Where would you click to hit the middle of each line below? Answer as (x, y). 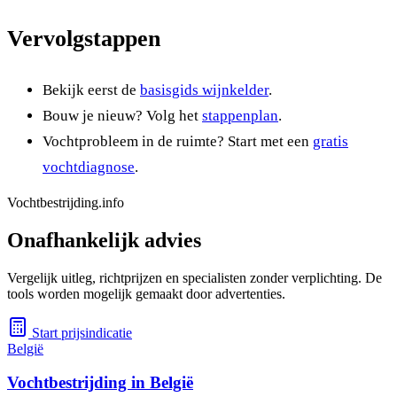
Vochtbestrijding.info (66, 202)
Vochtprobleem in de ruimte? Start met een (178, 141)
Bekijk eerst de (91, 90)
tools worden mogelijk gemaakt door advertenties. (146, 293)
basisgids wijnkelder (204, 90)
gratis (331, 141)
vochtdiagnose (89, 167)
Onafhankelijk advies (104, 240)
